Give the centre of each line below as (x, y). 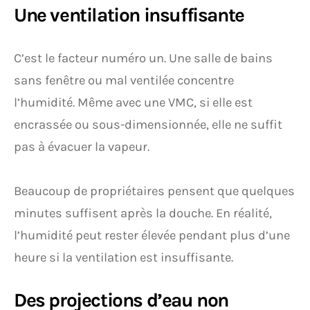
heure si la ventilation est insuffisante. (124, 257)
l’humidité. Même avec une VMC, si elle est (133, 102)
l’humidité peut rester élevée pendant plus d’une (152, 235)
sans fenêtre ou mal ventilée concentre (124, 80)
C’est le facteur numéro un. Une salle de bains (143, 58)
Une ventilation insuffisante (129, 15)
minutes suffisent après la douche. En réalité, (143, 213)
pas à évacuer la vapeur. (82, 147)
